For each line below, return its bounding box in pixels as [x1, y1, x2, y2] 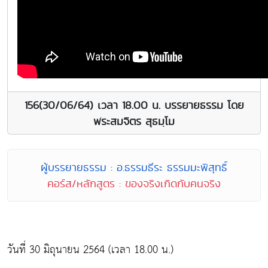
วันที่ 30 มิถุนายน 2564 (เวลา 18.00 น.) [7, 240, 173, 260]
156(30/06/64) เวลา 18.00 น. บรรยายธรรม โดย [24, 98, 244, 113]
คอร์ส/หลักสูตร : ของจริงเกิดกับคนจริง [47, 176, 221, 191]
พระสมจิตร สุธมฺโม [93, 114, 175, 129]
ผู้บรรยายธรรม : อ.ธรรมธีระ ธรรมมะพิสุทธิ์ [41, 160, 227, 175]
